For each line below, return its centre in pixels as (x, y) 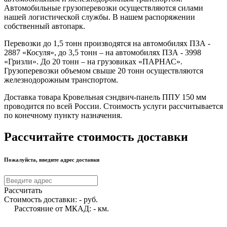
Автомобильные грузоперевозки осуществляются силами (104, 8)
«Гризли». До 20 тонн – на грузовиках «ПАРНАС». (93, 62)
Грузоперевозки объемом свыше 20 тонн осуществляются (104, 71)
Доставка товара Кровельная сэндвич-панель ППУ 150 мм (105, 97)
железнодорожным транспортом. (61, 80)
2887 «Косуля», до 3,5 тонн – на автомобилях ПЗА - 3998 (103, 53)
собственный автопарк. (45, 26)
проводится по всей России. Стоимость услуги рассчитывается (113, 106)
